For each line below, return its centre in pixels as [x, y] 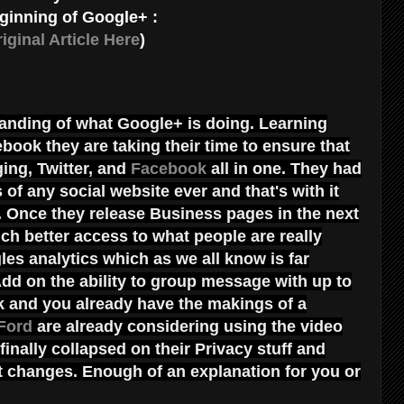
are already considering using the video [188, 326]
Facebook [169, 168]
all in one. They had [284, 168]
